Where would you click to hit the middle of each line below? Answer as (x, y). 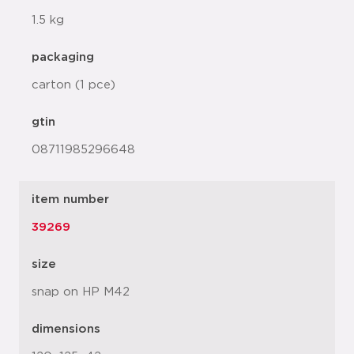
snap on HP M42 (81, 292)
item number (70, 200)
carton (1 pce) (73, 85)
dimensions (66, 330)
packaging (63, 58)
